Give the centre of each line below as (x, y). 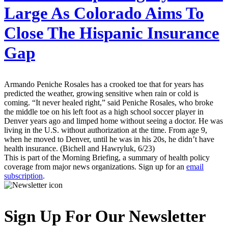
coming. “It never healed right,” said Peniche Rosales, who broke (109, 103)
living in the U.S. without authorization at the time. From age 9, (106, 130)
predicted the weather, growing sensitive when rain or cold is (101, 94)
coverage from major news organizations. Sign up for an (95, 167)
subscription (23, 176)
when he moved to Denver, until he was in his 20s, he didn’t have (109, 139)
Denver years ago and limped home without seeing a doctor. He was (113, 121)
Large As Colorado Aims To (104, 13)
